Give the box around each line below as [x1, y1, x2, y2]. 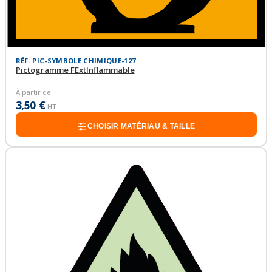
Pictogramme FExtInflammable [15, 64, 135, 76]
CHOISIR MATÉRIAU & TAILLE [87, 122, 195, 131]
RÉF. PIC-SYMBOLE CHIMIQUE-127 [15, 56, 136, 66]
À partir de [15, 87, 51, 97]
